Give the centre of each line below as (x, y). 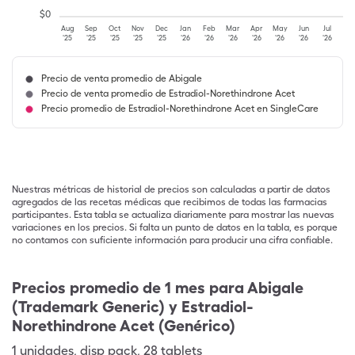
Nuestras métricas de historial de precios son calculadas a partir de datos (171, 189)
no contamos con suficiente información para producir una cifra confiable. (172, 240)
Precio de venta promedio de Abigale (122, 78)
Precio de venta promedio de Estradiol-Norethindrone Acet (168, 94)
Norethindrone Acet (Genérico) (124, 326)
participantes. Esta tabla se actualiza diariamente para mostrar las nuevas (173, 215)
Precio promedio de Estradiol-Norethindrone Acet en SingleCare (180, 109)
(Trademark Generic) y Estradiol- (133, 307)
